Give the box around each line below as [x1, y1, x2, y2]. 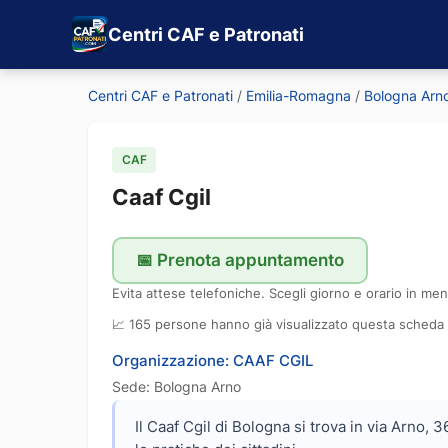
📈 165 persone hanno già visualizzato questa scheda [112, 316, 444, 332]
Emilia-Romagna [246, 86, 351, 104]
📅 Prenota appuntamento [135, 250, 344, 271]
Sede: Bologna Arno [112, 377, 241, 395]
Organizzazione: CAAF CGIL [112, 350, 313, 370]
